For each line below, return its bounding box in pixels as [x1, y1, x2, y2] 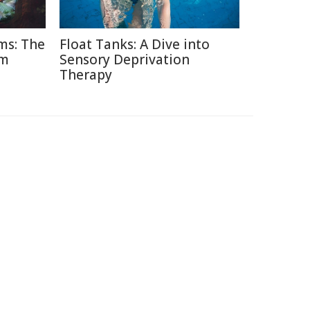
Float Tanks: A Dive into [60, 35, 210, 53]
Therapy [60, 66, 112, 84]
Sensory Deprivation [60, 51, 190, 69]
